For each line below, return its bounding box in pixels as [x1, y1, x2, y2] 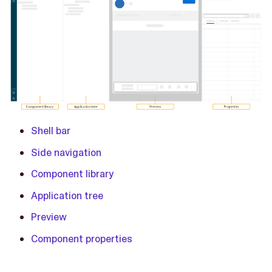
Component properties [31, 231, 132, 245]
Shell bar [31, 124, 70, 138]
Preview [31, 210, 67, 224]
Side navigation [31, 145, 101, 159]
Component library [31, 167, 114, 181]
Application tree [31, 188, 103, 202]
